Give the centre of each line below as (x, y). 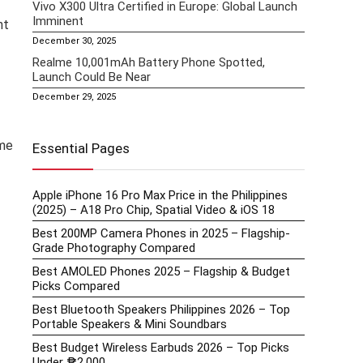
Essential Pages (81, 149)
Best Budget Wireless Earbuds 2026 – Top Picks (161, 348)
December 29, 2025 (74, 97)
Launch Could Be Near (92, 77)
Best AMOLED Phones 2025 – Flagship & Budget (161, 272)
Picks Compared (76, 286)
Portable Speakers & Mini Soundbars (130, 325)
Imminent (58, 21)
